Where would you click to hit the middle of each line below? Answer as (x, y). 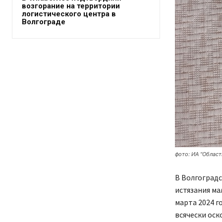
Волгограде (44, 22)
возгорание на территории (71, 6)
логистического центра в (69, 14)
